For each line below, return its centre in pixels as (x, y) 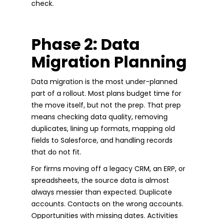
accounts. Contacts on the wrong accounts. (107, 204)
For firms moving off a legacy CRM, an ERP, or (108, 168)
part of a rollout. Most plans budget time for (106, 93)
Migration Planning (109, 62)
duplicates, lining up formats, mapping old (103, 128)
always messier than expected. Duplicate (102, 192)
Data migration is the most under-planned (104, 81)
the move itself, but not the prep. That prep (106, 105)
